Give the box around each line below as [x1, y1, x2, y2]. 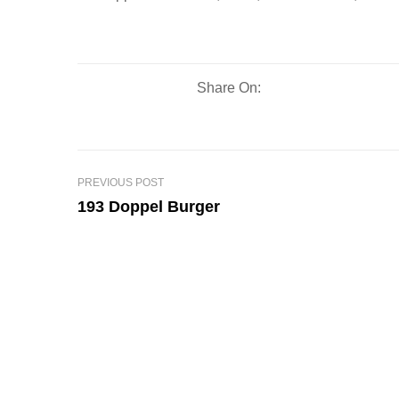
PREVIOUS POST [77, 175, 164, 189]
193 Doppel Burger [77, 197, 220, 216]
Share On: [197, 79, 261, 95]
